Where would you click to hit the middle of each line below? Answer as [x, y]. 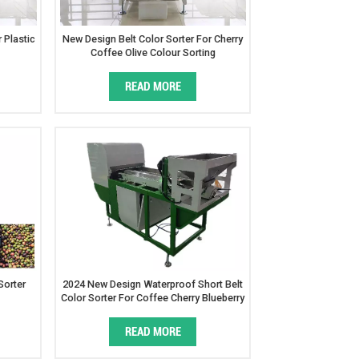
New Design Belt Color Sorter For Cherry [153, 39]
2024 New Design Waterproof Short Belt [153, 284]
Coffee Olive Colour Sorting [153, 53]
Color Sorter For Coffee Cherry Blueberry [153, 297]
